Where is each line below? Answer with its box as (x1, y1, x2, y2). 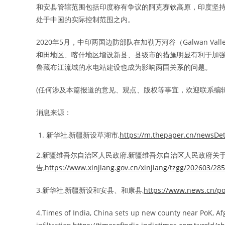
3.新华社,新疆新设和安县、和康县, (36, 185, 144, 195)
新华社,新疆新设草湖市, (46, 130, 120, 140)
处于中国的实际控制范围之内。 (36, 14, 135, 24)
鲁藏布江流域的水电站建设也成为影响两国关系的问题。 (36, 62, 212, 72)
